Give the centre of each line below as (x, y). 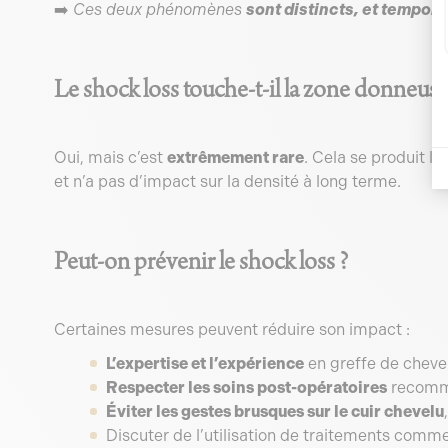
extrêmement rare (235, 157)
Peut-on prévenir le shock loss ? (200, 262)
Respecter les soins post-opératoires (246, 387)
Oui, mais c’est (110, 157)
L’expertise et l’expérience (204, 363)
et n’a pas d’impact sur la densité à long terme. (227, 181)
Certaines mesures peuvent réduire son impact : (231, 329)
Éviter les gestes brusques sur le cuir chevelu (274, 411)
